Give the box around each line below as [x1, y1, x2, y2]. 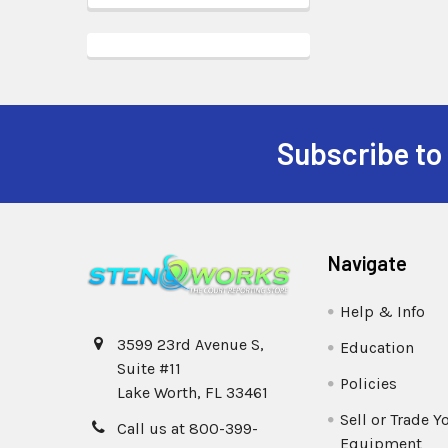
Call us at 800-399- [117, 419, 258, 439]
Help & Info [340, 301, 426, 321]
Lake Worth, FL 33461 [117, 383, 268, 403]
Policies [340, 373, 398, 393]
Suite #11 [117, 359, 181, 379]
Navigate [328, 250, 408, 275]
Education [340, 337, 415, 357]
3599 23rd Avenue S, [117, 335, 264, 355]
